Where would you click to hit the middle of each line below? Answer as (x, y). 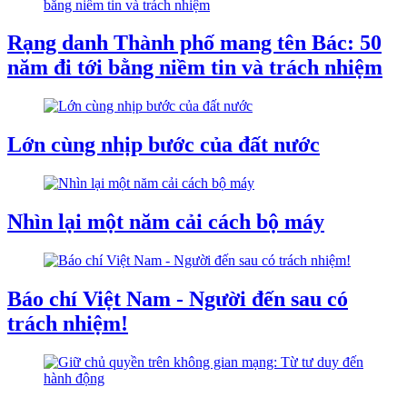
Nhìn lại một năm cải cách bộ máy (166, 222)
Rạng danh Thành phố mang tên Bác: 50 (194, 43)
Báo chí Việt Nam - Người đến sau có (178, 298)
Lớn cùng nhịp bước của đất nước (164, 145)
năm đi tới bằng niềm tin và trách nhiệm (195, 68)
